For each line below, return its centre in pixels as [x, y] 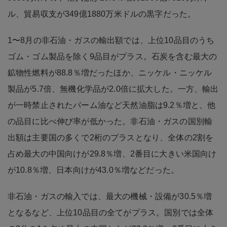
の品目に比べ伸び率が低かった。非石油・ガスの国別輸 [110, 121]
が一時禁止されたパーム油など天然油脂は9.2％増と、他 [112, 105]
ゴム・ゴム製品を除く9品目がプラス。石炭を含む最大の [112, 56]
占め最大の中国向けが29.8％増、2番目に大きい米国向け [112, 154]
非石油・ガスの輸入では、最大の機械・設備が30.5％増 [110, 196]
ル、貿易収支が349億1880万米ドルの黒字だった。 [102, 14]
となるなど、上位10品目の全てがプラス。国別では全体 [111, 212]
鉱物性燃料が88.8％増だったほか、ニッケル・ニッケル [110, 72]
